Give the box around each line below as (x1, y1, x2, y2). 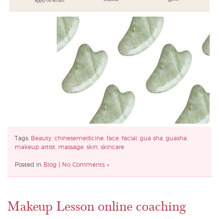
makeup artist (15, 144, 55, 151)
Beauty (31, 135, 51, 142)
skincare (101, 144, 124, 151)
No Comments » (62, 162, 109, 168)
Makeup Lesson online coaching (7, 198, 186, 215)
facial (122, 135, 137, 142)
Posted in (15, 162, 44, 168)
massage (58, 144, 84, 151)
